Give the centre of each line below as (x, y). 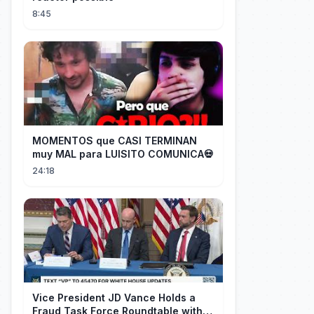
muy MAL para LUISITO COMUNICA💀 (123, 154)
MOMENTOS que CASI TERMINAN (115, 141)
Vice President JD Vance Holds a (114, 298)
